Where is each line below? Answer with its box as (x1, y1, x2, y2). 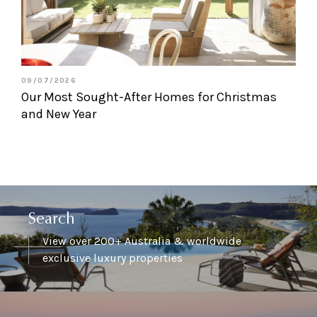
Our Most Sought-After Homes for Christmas (21, 88, 277, 105)
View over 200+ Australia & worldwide (42, 234, 241, 248)
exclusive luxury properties (42, 250, 183, 265)
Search (28, 212, 75, 228)
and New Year (21, 105, 96, 122)
